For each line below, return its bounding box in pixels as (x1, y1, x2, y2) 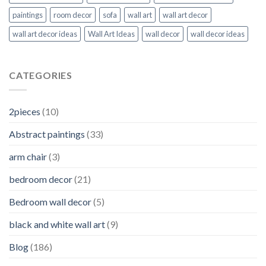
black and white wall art (9, 218, 105, 230)
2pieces (9, 105, 40, 117)
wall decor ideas (191, 29, 245, 39)
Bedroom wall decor (9, 195, 91, 207)
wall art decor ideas (12, 29, 77, 39)
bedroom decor (9, 173, 72, 185)
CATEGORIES (9, 69, 72, 81)
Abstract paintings (9, 128, 85, 140)
